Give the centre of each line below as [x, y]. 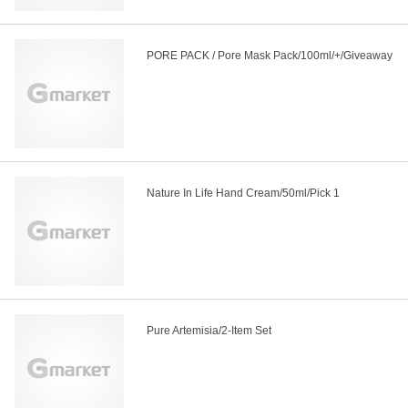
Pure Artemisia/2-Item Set [209, 331]
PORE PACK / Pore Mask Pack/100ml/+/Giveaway [270, 56]
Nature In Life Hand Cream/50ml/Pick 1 [243, 194]
